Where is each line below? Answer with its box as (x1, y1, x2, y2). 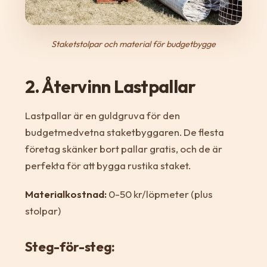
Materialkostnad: (24, 188, 107, 201)
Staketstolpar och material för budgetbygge (51, 39, 216, 50)
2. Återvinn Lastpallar (24, 75, 196, 98)
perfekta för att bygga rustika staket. (24, 159, 191, 172)
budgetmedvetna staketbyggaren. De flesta (24, 126, 224, 139)
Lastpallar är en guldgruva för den (24, 109, 180, 122)
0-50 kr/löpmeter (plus (106, 188, 213, 201)
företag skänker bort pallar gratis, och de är (24, 142, 222, 156)
